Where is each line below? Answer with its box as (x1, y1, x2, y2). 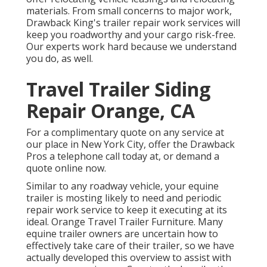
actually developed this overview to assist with (26, 250, 231, 264)
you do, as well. (26, 51, 93, 65)
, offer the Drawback (144, 137, 235, 151)
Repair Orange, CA (26, 97, 195, 123)
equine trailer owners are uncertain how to (26, 226, 218, 240)
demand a (176, 149, 219, 163)
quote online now (26, 161, 104, 175)
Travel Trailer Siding (26, 76, 210, 102)
